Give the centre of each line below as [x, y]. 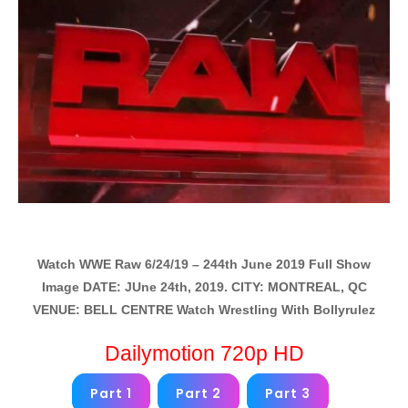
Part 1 [111, 393]
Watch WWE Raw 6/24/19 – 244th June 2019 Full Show [204, 264]
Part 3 [288, 393]
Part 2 [199, 393]
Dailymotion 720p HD [204, 353]
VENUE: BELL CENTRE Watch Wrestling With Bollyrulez [204, 309]
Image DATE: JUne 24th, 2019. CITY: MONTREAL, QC [204, 286]
